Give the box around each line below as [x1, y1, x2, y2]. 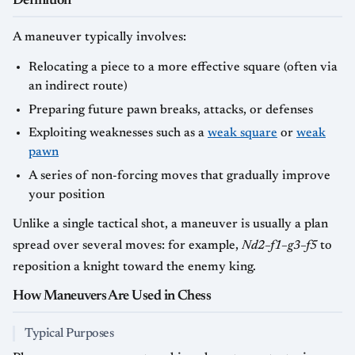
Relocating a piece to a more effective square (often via [29, 61, 338, 74]
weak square [208, 127, 277, 140]
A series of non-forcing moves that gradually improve [29, 169, 330, 182]
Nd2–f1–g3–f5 [242, 239, 317, 252]
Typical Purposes [25, 326, 114, 340]
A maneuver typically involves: [13, 31, 186, 44]
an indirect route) [29, 80, 128, 93]
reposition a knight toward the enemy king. [13, 260, 256, 273]
